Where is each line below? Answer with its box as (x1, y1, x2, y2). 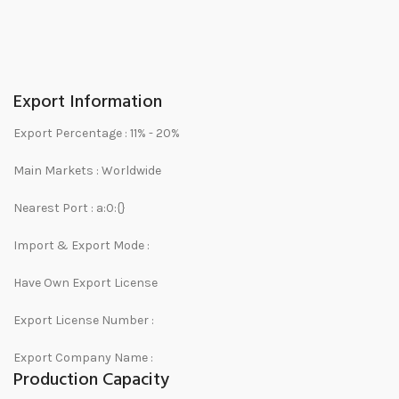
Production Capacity (13, 366, 169, 395)
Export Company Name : (13, 350, 153, 365)
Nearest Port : (13, 200, 96, 216)
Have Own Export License (13, 275, 158, 290)
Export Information (13, 88, 162, 117)
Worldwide (102, 163, 161, 178)
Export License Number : (13, 313, 154, 328)
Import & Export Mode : (13, 238, 150, 253)
